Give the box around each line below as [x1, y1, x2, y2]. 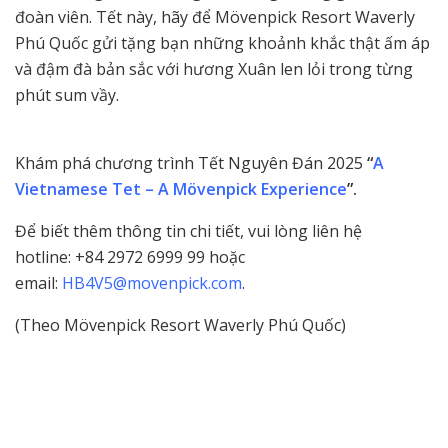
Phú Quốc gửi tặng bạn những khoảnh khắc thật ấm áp [15, 31, 430, 54]
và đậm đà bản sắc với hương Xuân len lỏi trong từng [15, 57, 413, 80]
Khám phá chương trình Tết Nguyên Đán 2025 [15, 151, 367, 174]
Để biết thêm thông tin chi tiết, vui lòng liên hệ [15, 219, 362, 242]
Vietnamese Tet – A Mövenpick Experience [15, 177, 347, 200]
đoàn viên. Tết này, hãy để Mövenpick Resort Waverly [15, 5, 415, 28]
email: [15, 271, 62, 294]
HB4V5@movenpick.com [62, 271, 242, 294]
